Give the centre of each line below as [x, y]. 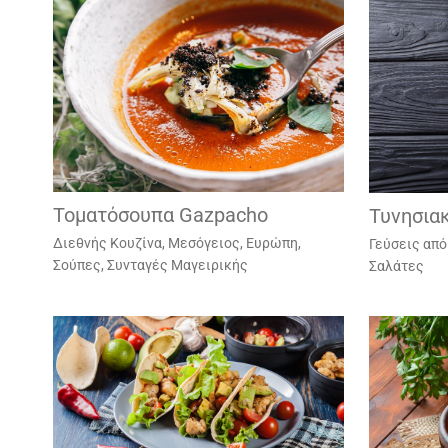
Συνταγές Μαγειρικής [177, 265]
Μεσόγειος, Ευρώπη [232, 243]
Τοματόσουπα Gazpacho [160, 215]
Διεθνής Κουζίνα [107, 243]
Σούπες [76, 265]
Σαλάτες [396, 265]
